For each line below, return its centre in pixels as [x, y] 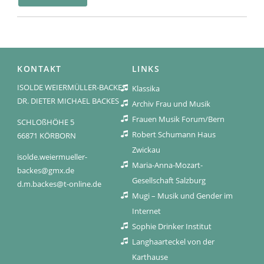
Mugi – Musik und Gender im [182, 195]
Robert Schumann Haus [174, 134]
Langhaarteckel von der [173, 241]
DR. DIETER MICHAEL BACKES [68, 100]
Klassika [146, 88]
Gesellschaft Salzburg [169, 180]
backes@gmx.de [46, 170]
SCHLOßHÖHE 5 [46, 122]
